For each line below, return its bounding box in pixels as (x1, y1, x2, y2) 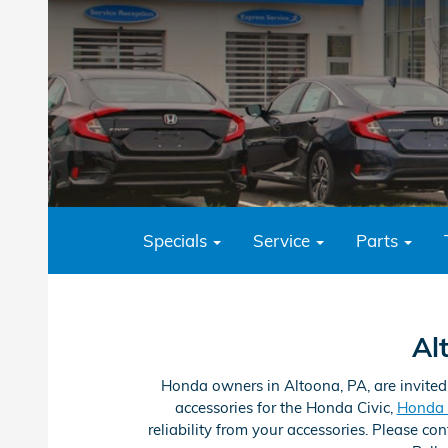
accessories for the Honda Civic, (174, 397, 397, 417)
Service (253, 230, 315, 251)
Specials (143, 230, 212, 251)
